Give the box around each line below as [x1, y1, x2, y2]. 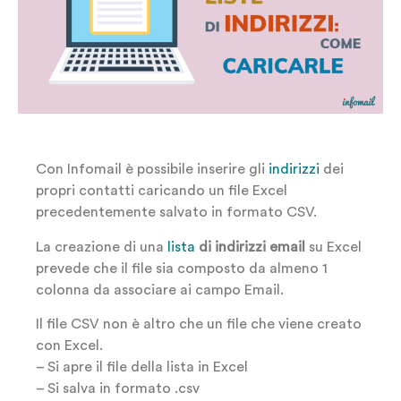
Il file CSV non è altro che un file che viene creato [36, 317, 362, 332]
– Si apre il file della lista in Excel [36, 360, 248, 375]
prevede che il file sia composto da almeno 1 [36, 260, 328, 276]
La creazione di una [36, 239, 167, 254]
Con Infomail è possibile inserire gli [36, 162, 269, 177]
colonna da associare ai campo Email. [36, 282, 284, 297]
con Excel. [36, 338, 103, 354]
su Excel [305, 239, 362, 254]
